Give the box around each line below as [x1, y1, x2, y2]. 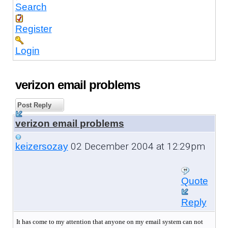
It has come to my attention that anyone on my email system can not [16, 217, 203, 225]
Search [15, 1, 47, 12]
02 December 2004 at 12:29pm [68, 140, 205, 152]
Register [15, 23, 52, 34]
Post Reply [15, 101, 51, 109]
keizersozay [15, 140, 68, 152]
